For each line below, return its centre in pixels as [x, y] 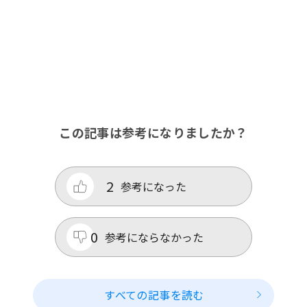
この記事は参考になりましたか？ [153, 133]
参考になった [153, 187]
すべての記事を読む [154, 295]
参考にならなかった [154, 237]
